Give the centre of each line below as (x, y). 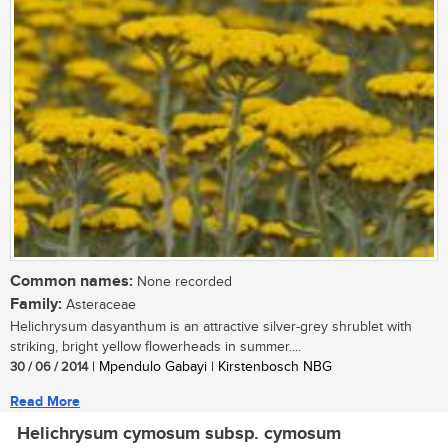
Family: (36, 305)
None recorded (182, 282)
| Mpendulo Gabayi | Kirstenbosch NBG (210, 367)
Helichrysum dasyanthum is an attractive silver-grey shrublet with (211, 327)
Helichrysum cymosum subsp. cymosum (179, 434)
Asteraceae (99, 305)
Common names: (71, 282)
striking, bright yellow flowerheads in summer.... (155, 347)
